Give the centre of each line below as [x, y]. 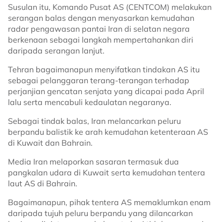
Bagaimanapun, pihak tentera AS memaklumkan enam [109, 202]
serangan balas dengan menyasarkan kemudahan [101, 18]
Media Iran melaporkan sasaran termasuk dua [93, 162]
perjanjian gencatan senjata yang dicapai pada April [106, 91]
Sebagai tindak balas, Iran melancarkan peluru [94, 121]
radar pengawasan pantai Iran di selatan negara [99, 29]
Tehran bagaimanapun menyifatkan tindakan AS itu [104, 69]
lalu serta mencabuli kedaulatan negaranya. [90, 102]
